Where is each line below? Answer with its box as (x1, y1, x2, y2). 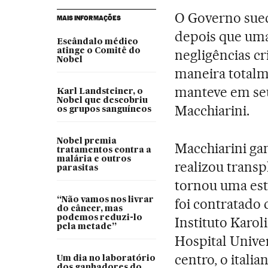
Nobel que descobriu (56, 96, 148, 105)
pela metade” (56, 222, 117, 231)
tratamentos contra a (56, 145, 151, 154)
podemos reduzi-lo (56, 213, 142, 222)
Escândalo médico (56, 37, 138, 46)
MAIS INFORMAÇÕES (56, 13, 121, 22)
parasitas (56, 163, 98, 172)
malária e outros (56, 154, 131, 163)
